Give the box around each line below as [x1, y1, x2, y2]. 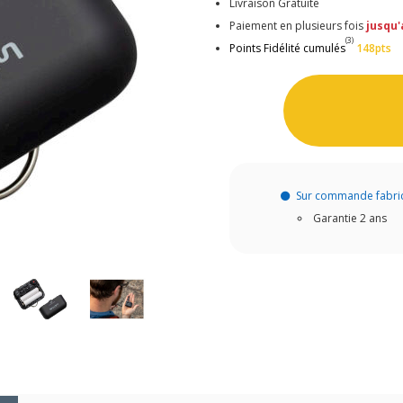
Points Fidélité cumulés [229, 40, 346, 56]
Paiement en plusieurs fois [229, 17, 367, 33]
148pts [356, 40, 392, 56]
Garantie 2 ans [312, 210, 387, 227]
